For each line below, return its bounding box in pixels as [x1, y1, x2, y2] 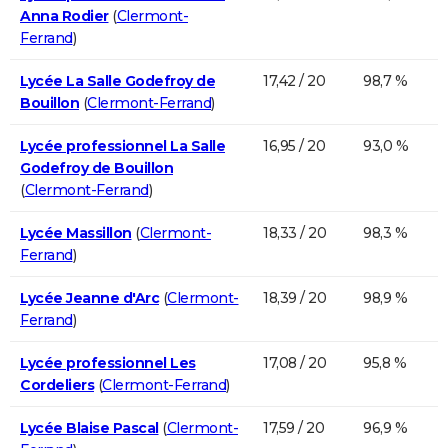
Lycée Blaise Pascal [20, 418, 159, 437]
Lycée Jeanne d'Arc [20, 288, 159, 307]
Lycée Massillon [20, 223, 132, 242]
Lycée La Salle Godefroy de [20, 71, 215, 90]
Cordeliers [20, 375, 94, 394]
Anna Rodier [20, 6, 109, 25]
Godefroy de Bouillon [20, 158, 173, 177]
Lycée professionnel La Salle [20, 136, 225, 155]
